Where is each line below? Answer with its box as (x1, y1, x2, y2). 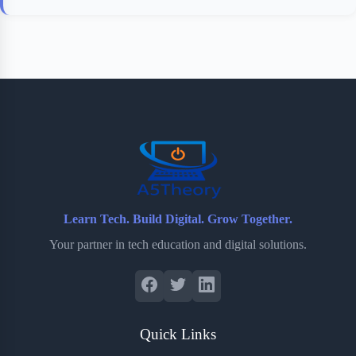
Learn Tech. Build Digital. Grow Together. (64, 211, 292, 226)
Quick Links (140, 325, 216, 342)
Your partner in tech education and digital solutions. (49, 237, 307, 251)
